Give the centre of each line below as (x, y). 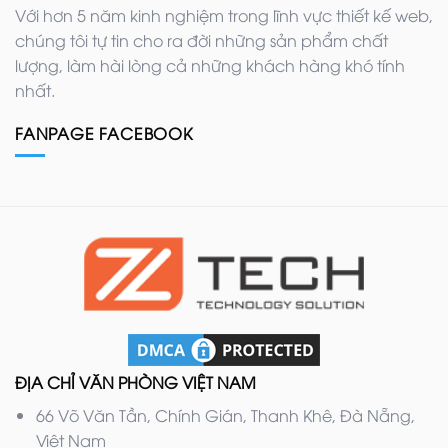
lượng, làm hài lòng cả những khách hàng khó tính (210, 64)
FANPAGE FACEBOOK (104, 132)
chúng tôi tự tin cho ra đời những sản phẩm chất (201, 39)
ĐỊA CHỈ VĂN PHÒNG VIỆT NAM (135, 382)
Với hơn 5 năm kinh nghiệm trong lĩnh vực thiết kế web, (224, 14)
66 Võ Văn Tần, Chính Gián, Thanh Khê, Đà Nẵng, (225, 415)
